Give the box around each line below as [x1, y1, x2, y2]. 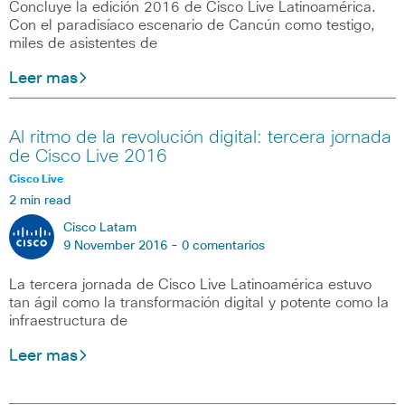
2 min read [9, 193, 71, 207]
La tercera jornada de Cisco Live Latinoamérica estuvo [9, 277, 372, 292]
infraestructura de [9, 313, 127, 328]
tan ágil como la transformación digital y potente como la [9, 295, 389, 310]
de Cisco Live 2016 [9, 146, 167, 165]
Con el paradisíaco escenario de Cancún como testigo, [9, 18, 375, 33]
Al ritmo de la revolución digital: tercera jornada [9, 127, 391, 146]
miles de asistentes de [9, 36, 157, 52]
